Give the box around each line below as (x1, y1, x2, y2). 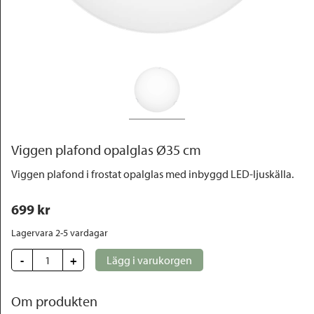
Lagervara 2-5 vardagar (11, 226, 108, 240)
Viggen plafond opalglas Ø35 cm (11, 141, 201, 159)
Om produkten (11, 292, 97, 310)
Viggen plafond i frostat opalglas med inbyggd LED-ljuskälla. (11, 167, 294, 182)
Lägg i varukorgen (107, 253, 192, 268)
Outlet (17, 13, 46, 27)
